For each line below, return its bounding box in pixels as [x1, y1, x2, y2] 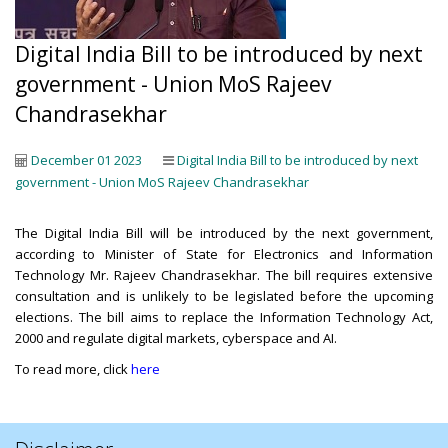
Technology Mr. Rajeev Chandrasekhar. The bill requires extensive [15, 266, 433, 284]
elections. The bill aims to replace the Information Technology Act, [15, 308, 433, 326]
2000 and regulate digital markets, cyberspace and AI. [15, 329, 340, 347]
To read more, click [15, 360, 131, 378]
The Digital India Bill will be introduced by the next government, [15, 224, 433, 242]
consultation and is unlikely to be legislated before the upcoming [15, 287, 433, 305]
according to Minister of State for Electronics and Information [15, 245, 433, 263]
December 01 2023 [31, 151, 142, 169]
